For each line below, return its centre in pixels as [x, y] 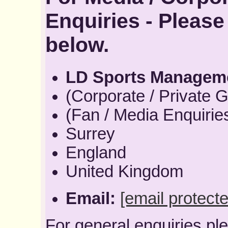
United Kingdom [124, 171]
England [96, 152]
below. [77, 45]
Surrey [90, 134]
